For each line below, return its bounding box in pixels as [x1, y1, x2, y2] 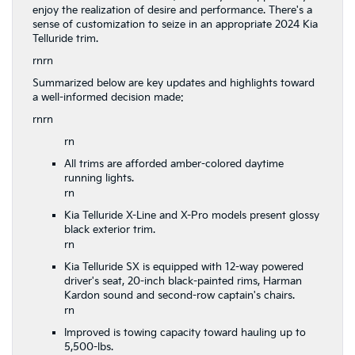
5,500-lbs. [64, 340, 113, 353]
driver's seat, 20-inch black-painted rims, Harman [64, 274, 302, 288]
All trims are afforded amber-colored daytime [64, 157, 284, 170]
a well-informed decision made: [32, 90, 184, 104]
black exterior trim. [64, 223, 155, 236]
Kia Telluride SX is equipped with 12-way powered [64, 260, 303, 273]
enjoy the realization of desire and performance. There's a [32, 3, 312, 17]
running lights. [64, 171, 134, 185]
